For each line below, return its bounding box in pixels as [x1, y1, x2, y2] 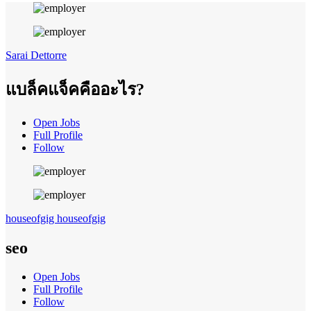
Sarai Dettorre [6, 49, 67, 61]
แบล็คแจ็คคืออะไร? [6, 80, 144, 99]
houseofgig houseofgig [6, 212, 106, 224]
